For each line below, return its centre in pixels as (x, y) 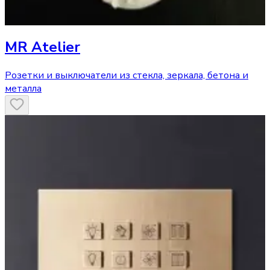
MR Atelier (42, 47)
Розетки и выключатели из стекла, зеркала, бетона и (127, 75)
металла (23, 88)
